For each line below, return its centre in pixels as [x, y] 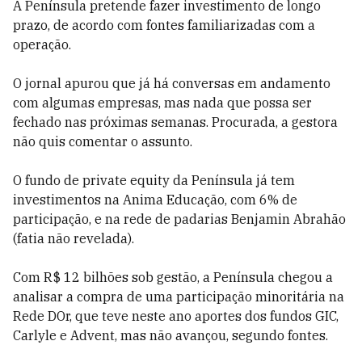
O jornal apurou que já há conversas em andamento [172, 83]
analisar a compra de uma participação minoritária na [179, 297]
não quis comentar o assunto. [103, 141]
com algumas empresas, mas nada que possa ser [162, 103]
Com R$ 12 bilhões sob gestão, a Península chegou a [173, 277]
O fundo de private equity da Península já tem [154, 180]
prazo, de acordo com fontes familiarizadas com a [164, 25]
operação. [42, 44]
